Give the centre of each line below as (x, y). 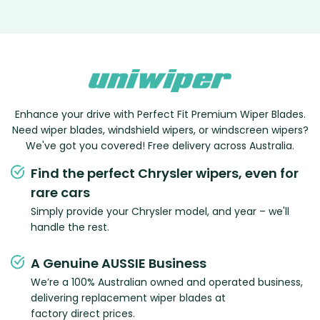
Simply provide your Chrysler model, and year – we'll (160, 212)
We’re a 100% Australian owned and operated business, (167, 282)
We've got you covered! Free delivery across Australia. (160, 146)
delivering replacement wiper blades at (128, 298)
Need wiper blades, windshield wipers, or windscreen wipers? (160, 130)
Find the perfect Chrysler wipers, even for (165, 174)
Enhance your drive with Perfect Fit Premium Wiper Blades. (160, 115)
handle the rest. (70, 227)
